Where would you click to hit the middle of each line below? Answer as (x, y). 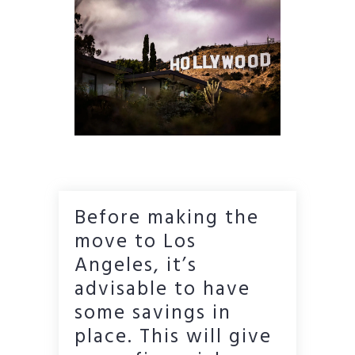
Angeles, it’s (136, 266)
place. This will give (173, 337)
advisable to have (162, 290)
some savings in (153, 313)
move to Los (136, 242)
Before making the (167, 218)
